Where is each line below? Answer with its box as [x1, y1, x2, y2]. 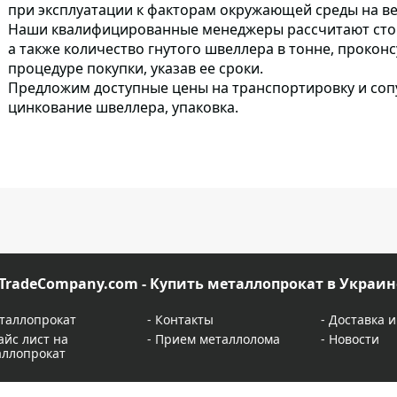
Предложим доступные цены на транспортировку [8, 77, 354, 97]
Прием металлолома [154, 331, 280, 347]
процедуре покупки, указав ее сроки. [8, 58, 263, 78]
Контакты [154, 311, 214, 328]
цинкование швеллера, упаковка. [8, 97, 238, 117]
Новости [329, 331, 379, 347]
